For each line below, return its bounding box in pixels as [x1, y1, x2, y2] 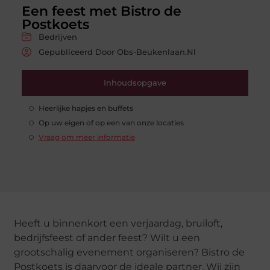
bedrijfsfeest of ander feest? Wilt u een [14, 231, 201, 243]
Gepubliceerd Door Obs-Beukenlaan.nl [38, 46, 196, 57]
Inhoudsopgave [104, 77, 166, 87]
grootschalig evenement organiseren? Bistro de [14, 246, 245, 258]
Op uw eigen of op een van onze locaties [38, 118, 184, 127]
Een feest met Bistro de [21, 2, 181, 19]
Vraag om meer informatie [38, 132, 135, 142]
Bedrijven [38, 31, 77, 42]
